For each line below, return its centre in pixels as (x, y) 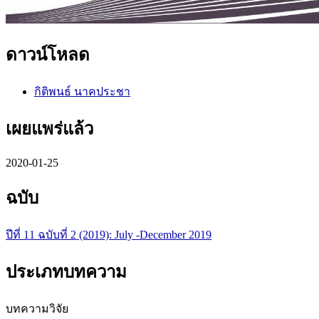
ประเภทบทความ (66, 272)
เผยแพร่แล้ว (49, 129)
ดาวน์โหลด (48, 55)
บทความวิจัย (37, 308)
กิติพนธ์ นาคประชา (82, 92)
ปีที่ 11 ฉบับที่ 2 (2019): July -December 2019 (109, 234)
